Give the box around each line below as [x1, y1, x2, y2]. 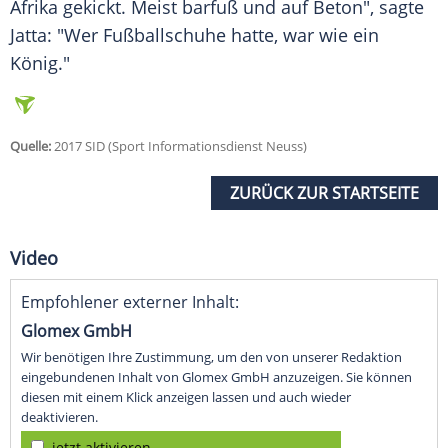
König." [10, 51, 70, 76]
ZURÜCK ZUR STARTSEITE [230, 182, 419, 205]
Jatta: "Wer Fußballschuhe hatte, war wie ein [10, 23, 379, 48]
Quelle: [10, 137, 51, 156]
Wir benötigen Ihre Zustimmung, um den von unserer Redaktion [21, 348, 402, 367]
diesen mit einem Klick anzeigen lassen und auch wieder [21, 388, 351, 407]
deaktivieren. [21, 408, 98, 427]
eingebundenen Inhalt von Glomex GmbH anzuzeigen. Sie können [21, 368, 412, 387]
